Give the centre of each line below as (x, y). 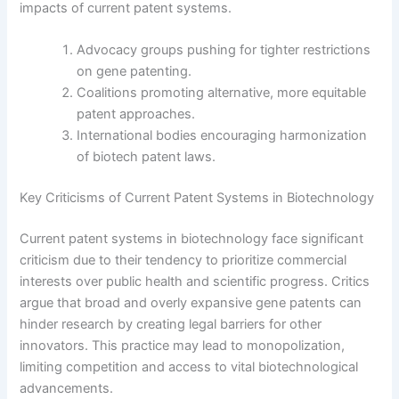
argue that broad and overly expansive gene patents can (191, 302)
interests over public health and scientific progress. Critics (195, 281)
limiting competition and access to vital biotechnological (189, 366)
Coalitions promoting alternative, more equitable (222, 93)
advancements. (67, 388)
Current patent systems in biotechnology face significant (192, 238)
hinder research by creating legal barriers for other (171, 324)
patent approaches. (136, 114)
